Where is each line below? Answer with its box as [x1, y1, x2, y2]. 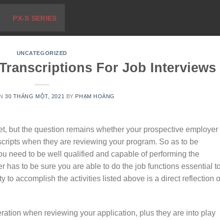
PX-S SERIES [13, 14, 57, 22]
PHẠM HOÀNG [75, 93, 115, 99]
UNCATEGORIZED [16, 50, 67, 56]
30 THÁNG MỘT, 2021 [5, 93, 65, 99]
